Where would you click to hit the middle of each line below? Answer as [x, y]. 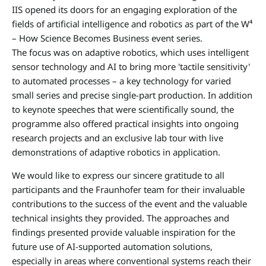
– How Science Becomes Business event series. [107, 38]
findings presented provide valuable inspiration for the [123, 232]
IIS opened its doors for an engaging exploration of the [124, 9]
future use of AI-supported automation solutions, [112, 246]
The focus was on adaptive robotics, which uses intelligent [130, 52]
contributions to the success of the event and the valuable [129, 204]
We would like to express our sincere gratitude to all [118, 175]
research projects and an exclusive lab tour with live [118, 138]
